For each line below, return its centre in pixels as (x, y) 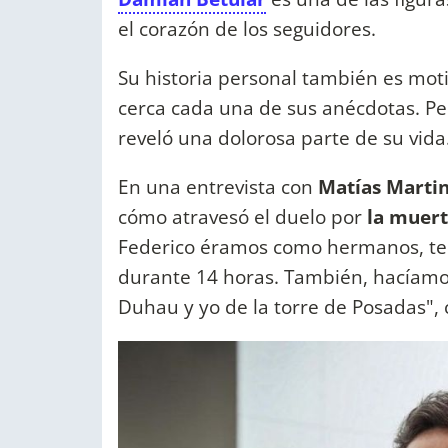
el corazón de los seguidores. (247, 28)
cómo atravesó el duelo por (242, 217)
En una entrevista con (218, 187)
